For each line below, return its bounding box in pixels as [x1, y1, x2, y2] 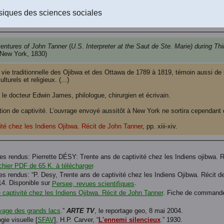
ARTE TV [66, 207, 94, 214]
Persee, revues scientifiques [51, 180, 134, 187]
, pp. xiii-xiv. [142, 122, 177, 130]
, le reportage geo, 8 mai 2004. [94, 207, 183, 214]
